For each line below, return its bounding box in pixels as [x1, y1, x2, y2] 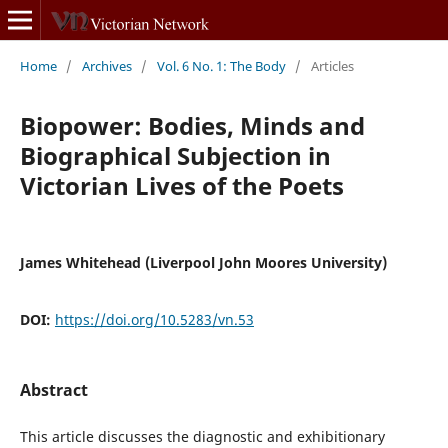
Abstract [19, 378, 88, 401]
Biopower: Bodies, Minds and [19, 108, 365, 142]
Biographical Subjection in [19, 138, 331, 172]
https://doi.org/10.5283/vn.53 [54, 309, 254, 329]
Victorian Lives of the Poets [19, 168, 344, 202]
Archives [81, 56, 132, 75]
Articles [310, 56, 354, 75]
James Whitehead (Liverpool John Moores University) [19, 252, 387, 272]
